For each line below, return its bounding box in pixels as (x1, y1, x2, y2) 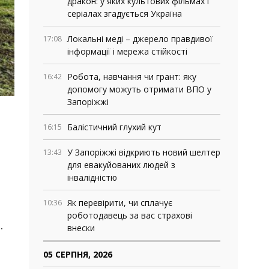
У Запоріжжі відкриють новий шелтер (67, 147, 220, 158)
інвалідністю (67, 172, 117, 183)
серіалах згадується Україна (67, 8, 182, 19)
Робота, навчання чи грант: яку (67, 71, 196, 82)
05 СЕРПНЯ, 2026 (43, 249, 112, 260)
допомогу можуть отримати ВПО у (67, 83, 211, 95)
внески (67, 222, 95, 234)
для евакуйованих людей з (67, 159, 175, 171)
